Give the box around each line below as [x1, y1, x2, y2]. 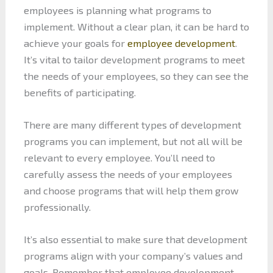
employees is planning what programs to [23, 4, 211, 16]
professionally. [23, 200, 91, 213]
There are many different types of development [23, 118, 241, 130]
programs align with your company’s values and [23, 250, 243, 262]
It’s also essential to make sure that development [23, 233, 247, 246]
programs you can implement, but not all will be [23, 135, 243, 147]
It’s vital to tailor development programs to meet [23, 53, 245, 65]
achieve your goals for [23, 37, 127, 49]
